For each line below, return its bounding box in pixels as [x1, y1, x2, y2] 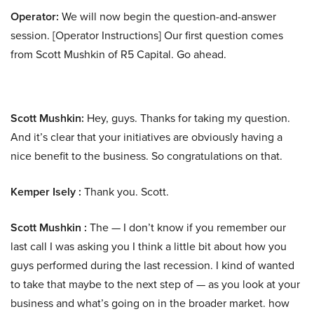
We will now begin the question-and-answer [59, 8, 276, 25]
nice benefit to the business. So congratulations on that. [11, 148, 282, 164]
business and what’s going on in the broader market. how [11, 295, 289, 311]
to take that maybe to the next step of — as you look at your [11, 276, 300, 292]
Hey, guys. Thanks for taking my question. [84, 110, 290, 126]
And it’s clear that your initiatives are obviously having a [11, 129, 282, 145]
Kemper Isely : [11, 184, 81, 200]
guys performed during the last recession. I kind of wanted [11, 257, 294, 273]
